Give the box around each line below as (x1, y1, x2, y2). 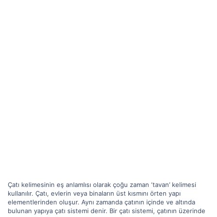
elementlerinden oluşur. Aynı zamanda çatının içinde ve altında (8, 198, 195, 206)
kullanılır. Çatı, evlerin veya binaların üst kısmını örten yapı (8, 189, 181, 197)
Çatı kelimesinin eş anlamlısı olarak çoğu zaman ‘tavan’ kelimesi (8, 180, 196, 188)
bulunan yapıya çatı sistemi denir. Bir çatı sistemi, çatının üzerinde (8, 206, 205, 215)
